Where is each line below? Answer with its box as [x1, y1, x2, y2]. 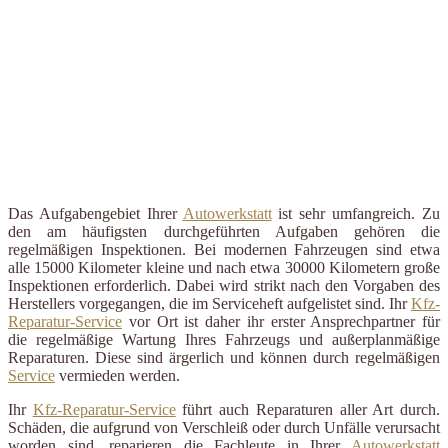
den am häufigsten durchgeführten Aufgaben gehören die [8, 222, 440, 240]
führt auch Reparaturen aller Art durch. [175, 400, 441, 418]
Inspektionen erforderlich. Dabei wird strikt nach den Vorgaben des [8, 276, 440, 294]
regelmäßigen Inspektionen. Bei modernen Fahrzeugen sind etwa [8, 240, 440, 258]
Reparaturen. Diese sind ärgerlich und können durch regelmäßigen [8, 348, 440, 366]
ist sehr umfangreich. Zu [271, 204, 441, 222]
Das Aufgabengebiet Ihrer [8, 204, 183, 222]
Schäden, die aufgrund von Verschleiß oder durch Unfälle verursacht [8, 418, 440, 436]
